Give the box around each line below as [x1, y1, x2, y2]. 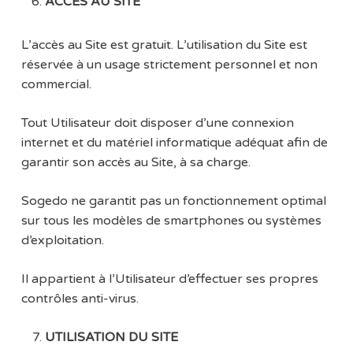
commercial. [20, 76, 91, 93]
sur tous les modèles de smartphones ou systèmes [20, 213, 321, 229]
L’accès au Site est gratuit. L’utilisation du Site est [20, 37, 307, 54]
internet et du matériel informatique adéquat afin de [20, 135, 328, 151]
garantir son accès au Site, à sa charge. [20, 154, 251, 171]
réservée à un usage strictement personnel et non [20, 57, 318, 73]
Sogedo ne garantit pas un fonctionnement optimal [20, 193, 326, 210]
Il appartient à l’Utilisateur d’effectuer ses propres [20, 271, 318, 288]
